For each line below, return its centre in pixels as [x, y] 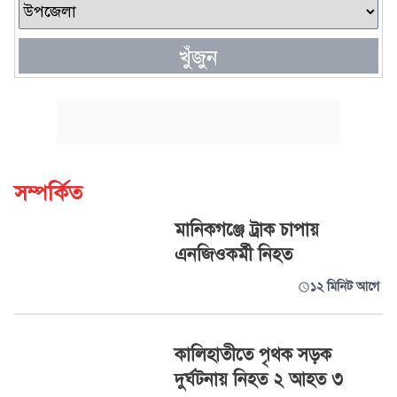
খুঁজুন [198, 58]
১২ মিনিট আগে [344, 287]
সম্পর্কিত [48, 193]
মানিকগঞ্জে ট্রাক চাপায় [246, 230]
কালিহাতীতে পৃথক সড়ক [253, 355]
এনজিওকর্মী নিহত [233, 255]
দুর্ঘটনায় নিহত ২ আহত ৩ [258, 380]
